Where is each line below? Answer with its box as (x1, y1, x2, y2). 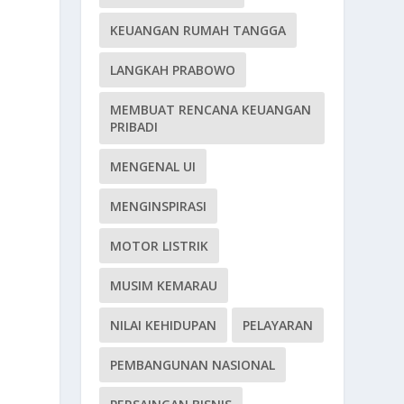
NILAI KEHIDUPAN (110, 316, 217, 334)
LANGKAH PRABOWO (110, 60, 236, 78)
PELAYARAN (243, 316, 314, 334)
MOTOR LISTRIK (110, 236, 209, 254)
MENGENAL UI (110, 157, 197, 175)
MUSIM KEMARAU (110, 276, 218, 294)
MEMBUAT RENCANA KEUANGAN (110, 100, 312, 118)
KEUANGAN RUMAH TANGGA (110, 21, 287, 39)
